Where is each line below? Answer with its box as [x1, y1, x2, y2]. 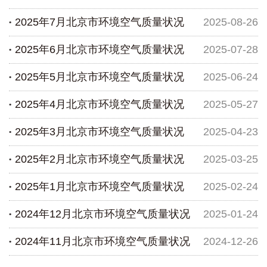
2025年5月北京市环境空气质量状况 [15, 71, 184, 83]
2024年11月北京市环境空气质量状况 [15, 235, 190, 248]
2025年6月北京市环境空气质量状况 [15, 44, 184, 56]
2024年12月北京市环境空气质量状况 [15, 208, 190, 221]
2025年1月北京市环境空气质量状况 [15, 181, 184, 193]
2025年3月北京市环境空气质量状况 [15, 126, 184, 138]
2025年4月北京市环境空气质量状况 [15, 98, 184, 111]
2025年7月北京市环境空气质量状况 [15, 16, 184, 29]
